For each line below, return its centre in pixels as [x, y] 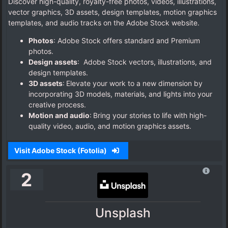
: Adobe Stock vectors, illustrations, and [145, 62]
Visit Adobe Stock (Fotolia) [61, 151]
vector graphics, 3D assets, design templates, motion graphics [112, 12]
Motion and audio [59, 116]
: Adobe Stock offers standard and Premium [127, 41]
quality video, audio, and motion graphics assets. [111, 126]
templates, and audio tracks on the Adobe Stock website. [104, 23]
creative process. [57, 105]
